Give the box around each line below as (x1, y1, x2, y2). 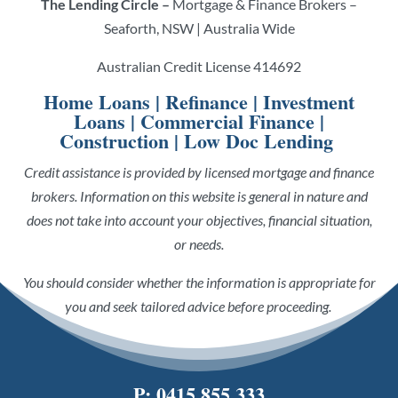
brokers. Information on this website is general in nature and (30, 187, 368, 205)
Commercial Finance (140, 107, 314, 137)
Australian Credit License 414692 (97, 58, 301, 76)
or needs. (174, 235, 224, 253)
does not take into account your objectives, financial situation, (26, 211, 372, 229)
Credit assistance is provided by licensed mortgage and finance (24, 163, 374, 181)
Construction (59, 126, 169, 156)
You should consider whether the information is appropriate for (22, 274, 376, 291)
